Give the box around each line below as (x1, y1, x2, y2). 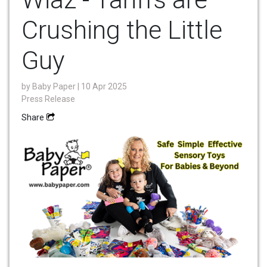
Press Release (21, 94, 75, 104)
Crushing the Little (21, 15, 222, 45)
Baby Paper (32, 82, 77, 92)
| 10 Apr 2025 (77, 82, 127, 92)
